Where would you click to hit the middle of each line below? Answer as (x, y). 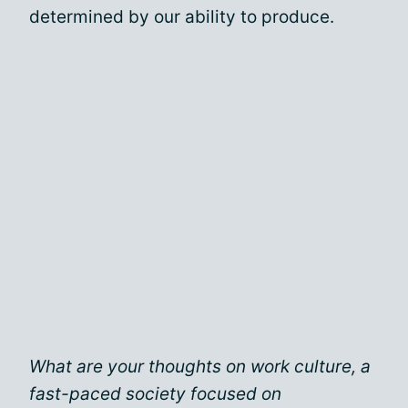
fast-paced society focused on (155, 393)
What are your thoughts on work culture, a (200, 366)
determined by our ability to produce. (182, 16)
